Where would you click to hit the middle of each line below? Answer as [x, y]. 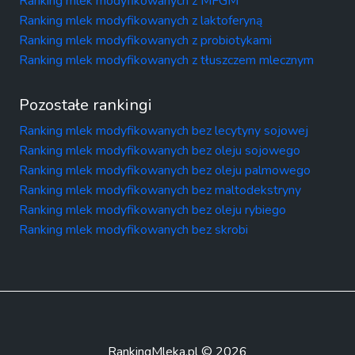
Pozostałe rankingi [86, 105]
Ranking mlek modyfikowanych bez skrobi [134, 229]
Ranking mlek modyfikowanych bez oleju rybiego [153, 210]
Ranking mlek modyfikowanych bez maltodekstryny [160, 190]
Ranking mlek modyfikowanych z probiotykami [145, 40]
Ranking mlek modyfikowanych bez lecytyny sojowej [164, 130]
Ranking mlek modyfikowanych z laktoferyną [141, 20]
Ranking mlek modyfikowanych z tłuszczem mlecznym [166, 60]
